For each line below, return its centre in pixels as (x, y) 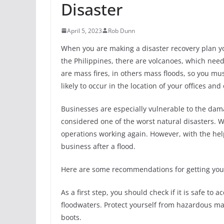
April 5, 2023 (84, 30)
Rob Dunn (121, 30)
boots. (71, 217)
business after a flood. (98, 146)
